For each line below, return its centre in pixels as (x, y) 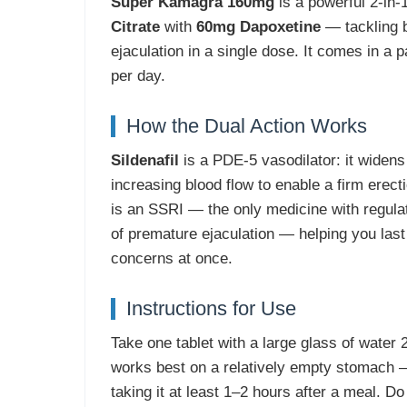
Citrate (135, 27)
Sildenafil (144, 160)
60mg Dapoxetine (258, 27)
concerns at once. (171, 258)
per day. (138, 76)
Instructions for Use (211, 308)
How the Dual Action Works (246, 126)
